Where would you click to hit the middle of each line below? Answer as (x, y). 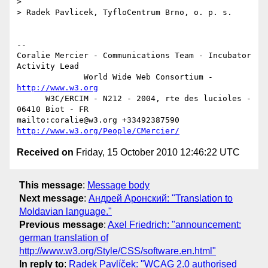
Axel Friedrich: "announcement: (174, 224)
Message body (118, 185)
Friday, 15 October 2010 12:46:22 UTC (157, 153)
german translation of (64, 237)
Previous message (61, 224)
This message (51, 185)
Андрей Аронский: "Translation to (161, 198)
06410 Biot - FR (53, 109)
